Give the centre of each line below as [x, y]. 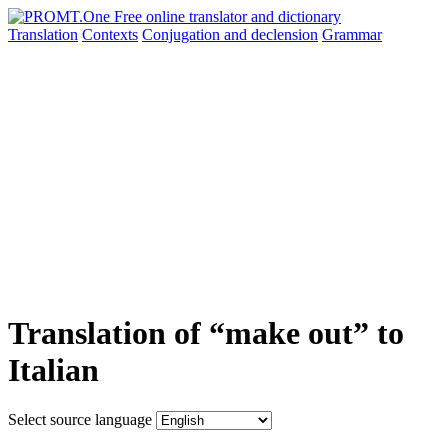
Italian [53, 370]
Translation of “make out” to [206, 333]
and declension [271, 34]
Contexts [110, 34]
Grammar [352, 34]
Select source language [80, 419]
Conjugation [183, 34]
